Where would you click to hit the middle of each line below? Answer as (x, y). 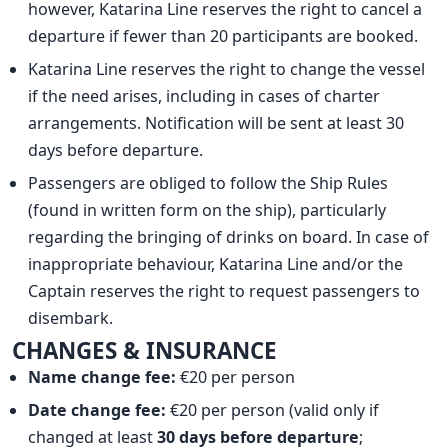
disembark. (71, 317)
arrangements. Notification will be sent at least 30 (216, 122)
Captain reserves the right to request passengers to (224, 290)
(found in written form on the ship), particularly (207, 209)
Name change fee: (102, 376)
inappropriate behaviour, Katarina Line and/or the (216, 263)
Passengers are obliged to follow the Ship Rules (208, 182)
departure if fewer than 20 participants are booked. (223, 35)
